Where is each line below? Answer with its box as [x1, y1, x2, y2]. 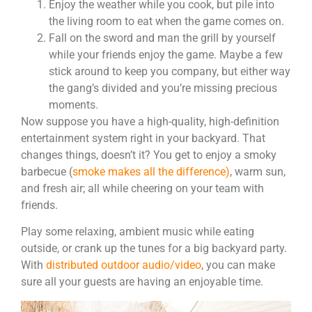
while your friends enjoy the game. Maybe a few [49, 48, 283, 62]
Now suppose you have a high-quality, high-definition [21, 115, 279, 129]
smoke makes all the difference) [72, 165, 230, 179]
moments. [49, 98, 101, 112]
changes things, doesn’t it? [21, 148, 153, 162]
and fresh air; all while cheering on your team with [21, 182, 264, 196]
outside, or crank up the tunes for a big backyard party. [21, 242, 287, 256]
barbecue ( [21, 165, 72, 179]
